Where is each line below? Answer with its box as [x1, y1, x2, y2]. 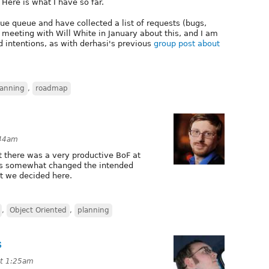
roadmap [35, 83, 68, 92]
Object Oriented [10, 205, 67, 214]
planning [77, 205, 109, 214]
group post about [154, 38, 220, 48]
